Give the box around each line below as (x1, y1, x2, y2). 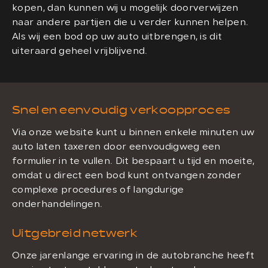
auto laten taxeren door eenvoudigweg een (12, 142, 221, 152)
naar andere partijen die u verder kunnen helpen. (12, 18, 249, 28)
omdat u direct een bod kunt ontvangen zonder (12, 171, 242, 181)
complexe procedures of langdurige (12, 185, 184, 195)
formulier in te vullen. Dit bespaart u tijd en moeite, (12, 157, 255, 166)
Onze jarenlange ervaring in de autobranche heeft (12, 251, 255, 261)
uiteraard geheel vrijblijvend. (12, 47, 148, 56)
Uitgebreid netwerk (12, 225, 138, 242)
